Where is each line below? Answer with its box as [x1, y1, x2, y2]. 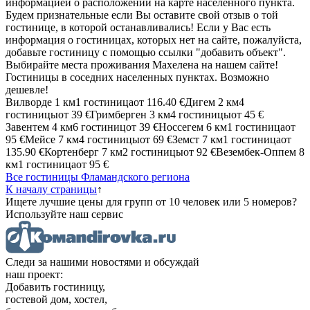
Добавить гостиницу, [6, 280, 105, 293]
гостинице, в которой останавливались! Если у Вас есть [6, 21, 271, 33]
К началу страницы [6, 183, 97, 195]
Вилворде [6, 95, 52, 108]
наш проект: [6, 268, 63, 280]
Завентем [6, 120, 49, 133]
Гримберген [91, 108, 147, 120]
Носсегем [158, 120, 203, 133]
